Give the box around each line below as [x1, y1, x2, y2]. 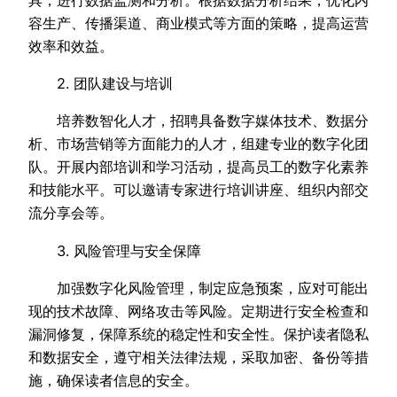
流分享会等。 [28, 204, 113, 222]
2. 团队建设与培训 [28, 74, 173, 92]
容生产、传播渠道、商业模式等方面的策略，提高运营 [28, 13, 369, 32]
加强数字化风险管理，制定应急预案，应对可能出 [28, 278, 369, 297]
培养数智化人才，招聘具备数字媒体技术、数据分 [28, 112, 369, 130]
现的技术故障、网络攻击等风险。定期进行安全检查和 [28, 301, 369, 320]
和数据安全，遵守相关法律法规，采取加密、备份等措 [28, 347, 369, 366]
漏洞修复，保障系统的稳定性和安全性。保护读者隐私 [28, 324, 369, 343]
